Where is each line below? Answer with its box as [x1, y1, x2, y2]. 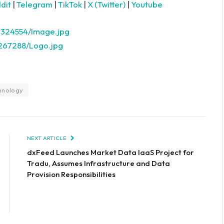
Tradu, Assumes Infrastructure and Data [27, 158, 170, 168]
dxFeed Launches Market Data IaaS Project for [27, 147, 194, 157]
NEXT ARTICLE [27, 134, 67, 141]
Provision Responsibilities [27, 169, 115, 179]
